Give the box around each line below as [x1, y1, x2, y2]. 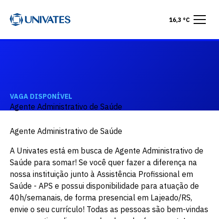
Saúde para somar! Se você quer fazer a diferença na [10, 157, 197, 167]
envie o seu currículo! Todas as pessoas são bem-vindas [10, 204, 208, 214]
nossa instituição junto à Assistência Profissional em [10, 169, 193, 179]
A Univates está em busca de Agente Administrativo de [10, 146, 203, 155]
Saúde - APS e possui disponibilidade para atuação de [10, 181, 199, 191]
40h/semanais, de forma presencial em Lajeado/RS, [10, 193, 192, 202]
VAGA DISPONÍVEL [10, 92, 72, 101]
